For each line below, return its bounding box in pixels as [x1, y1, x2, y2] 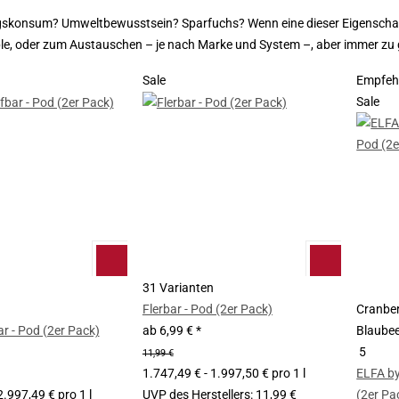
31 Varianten [142, 280, 214, 295]
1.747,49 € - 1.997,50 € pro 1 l [142, 365, 305, 380]
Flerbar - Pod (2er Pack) [142, 301, 273, 316]
